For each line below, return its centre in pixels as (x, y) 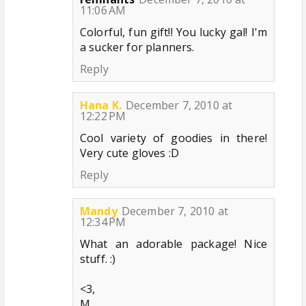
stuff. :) (98, 259)
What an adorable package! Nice (173, 244)
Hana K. (101, 105)
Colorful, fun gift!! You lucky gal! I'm (173, 32)
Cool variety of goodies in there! (173, 138)
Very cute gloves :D (130, 153)
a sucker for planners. (137, 47)
